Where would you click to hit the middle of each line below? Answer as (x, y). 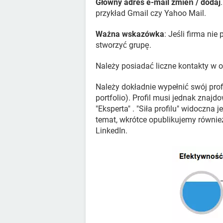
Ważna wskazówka (130, 34)
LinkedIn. (111, 131)
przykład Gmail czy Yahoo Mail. (151, 13)
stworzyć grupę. (123, 45)
